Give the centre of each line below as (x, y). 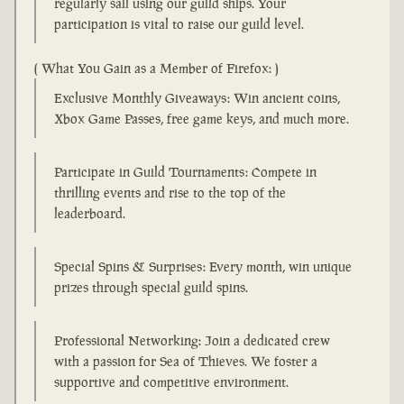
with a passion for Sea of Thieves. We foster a (186, 362)
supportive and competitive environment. (171, 382)
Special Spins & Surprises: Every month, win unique (203, 267)
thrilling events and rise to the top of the (170, 193)
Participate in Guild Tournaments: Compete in (185, 172)
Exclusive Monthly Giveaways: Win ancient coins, (197, 98)
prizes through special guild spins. (151, 288)
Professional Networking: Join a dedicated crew (192, 341)
